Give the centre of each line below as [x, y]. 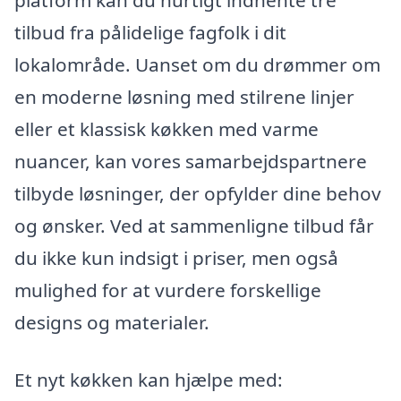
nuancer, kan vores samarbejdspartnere [191, 162]
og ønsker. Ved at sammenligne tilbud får [194, 226]
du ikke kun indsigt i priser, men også [176, 258]
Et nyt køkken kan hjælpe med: [149, 379]
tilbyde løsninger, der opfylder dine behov [198, 194]
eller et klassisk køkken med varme [166, 129]
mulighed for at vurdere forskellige [168, 290]
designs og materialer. [112, 323]
